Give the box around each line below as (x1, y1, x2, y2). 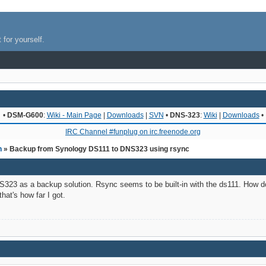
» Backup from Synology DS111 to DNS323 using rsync (2, 144, 190, 153)
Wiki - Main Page (46, 110, 102, 119)
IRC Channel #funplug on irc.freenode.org (65, 127, 201, 136)
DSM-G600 (7, 110, 43, 119)
